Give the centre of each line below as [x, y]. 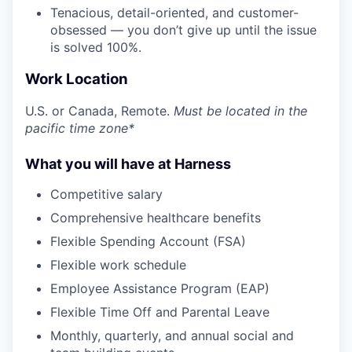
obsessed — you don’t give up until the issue [183, 30]
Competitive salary [106, 194]
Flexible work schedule [118, 265]
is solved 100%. [96, 47]
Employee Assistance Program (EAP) [160, 289]
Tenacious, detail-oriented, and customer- [174, 13]
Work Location [77, 79]
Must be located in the [240, 111]
